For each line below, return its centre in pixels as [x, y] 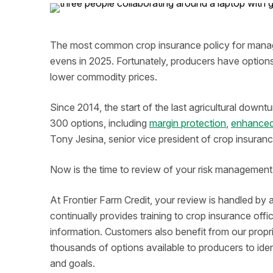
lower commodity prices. [104, 77]
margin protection [188, 123]
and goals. [73, 263]
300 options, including [100, 123]
